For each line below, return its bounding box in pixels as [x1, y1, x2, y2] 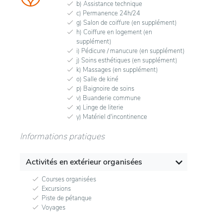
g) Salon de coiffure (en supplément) [76, 18, 177, 27]
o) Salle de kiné [76, 74, 118, 84]
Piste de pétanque [42, 193, 92, 203]
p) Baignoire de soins [76, 84, 134, 93]
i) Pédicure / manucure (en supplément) [76, 46, 185, 55]
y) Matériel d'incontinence [76, 112, 147, 121]
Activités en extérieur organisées [26, 156, 142, 167]
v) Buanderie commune [76, 93, 141, 103]
